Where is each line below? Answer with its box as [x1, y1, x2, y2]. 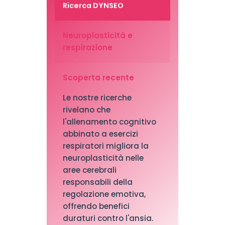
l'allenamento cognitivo [62, 117, 156, 127]
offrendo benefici [62, 201, 130, 211]
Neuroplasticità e [62, 30, 133, 41]
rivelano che [62, 104, 110, 115]
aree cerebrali [62, 165, 117, 175]
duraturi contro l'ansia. [62, 213, 153, 223]
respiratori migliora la [62, 141, 149, 151]
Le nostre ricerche [62, 92, 132, 103]
